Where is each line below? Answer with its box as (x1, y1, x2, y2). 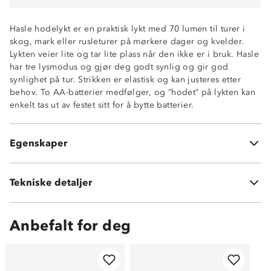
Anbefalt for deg (10, 216, 131, 234)
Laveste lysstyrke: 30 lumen (29, 139, 140, 149)
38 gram (43, 178, 77, 189)
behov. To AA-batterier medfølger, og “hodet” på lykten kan (10, 87, 256, 97)
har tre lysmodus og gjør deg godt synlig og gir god (10, 61, 229, 72)
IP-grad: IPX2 (29, 100, 82, 111)
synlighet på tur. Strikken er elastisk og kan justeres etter (10, 74, 241, 85)
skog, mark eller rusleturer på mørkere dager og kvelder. (10, 36, 244, 47)
